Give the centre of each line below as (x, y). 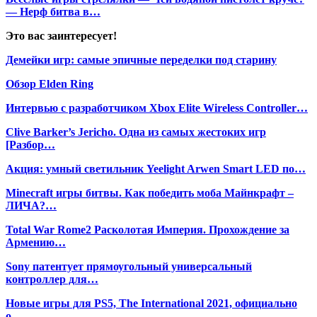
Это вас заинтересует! (61, 35)
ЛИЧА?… (31, 205)
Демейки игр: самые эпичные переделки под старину (141, 59)
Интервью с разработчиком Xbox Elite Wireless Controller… (157, 108)
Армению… (36, 242)
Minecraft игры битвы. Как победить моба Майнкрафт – (150, 192)
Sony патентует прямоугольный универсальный (129, 266)
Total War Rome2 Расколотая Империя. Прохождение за (148, 229)
